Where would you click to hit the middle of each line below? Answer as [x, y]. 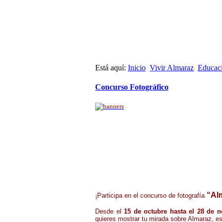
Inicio [137, 68]
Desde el [110, 211]
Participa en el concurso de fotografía [152, 195]
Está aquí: [111, 68]
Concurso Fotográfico [132, 87]
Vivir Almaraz [172, 68]
